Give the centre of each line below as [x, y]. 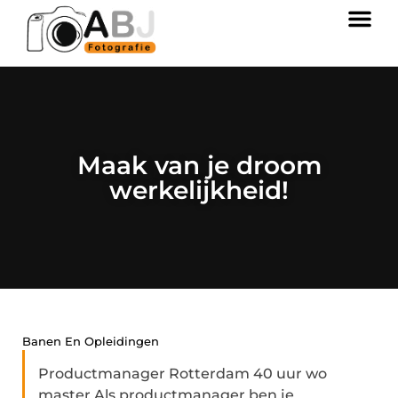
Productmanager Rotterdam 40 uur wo [183, 374]
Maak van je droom [199, 165]
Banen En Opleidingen [91, 341]
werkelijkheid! [199, 190]
